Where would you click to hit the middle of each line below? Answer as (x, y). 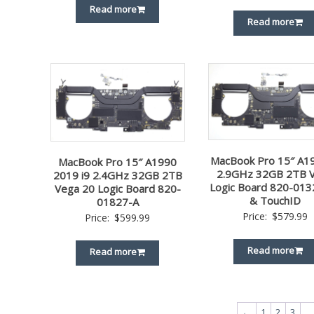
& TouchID (275, 201)
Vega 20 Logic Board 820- (117, 188)
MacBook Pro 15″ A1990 (118, 162)
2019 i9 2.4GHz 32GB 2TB (117, 175)
